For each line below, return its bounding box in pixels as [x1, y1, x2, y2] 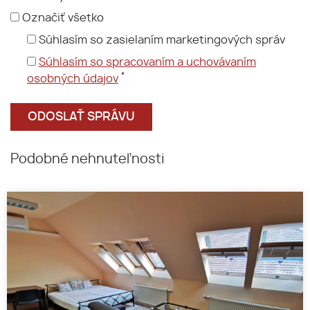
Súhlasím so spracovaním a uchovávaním [39, 56, 256, 68]
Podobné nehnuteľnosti [10, 152, 165, 166]
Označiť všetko [22, 12, 104, 24]
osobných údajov [27, 73, 118, 84]
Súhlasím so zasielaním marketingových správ [39, 34, 285, 46]
